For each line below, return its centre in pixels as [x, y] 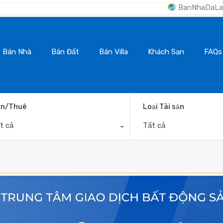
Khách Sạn [166, 52]
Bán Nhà [17, 52]
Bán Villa [113, 52]
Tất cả [154, 125]
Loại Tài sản [164, 107]
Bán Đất [65, 52]
